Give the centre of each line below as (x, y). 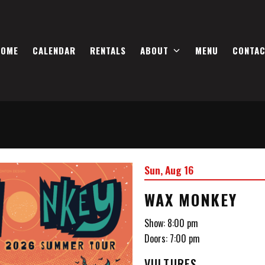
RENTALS (108, 50)
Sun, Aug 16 (169, 170)
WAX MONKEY (191, 200)
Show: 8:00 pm (171, 223)
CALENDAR (54, 50)
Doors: (157, 238)
